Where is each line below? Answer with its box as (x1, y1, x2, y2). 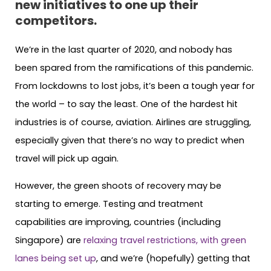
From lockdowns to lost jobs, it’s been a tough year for (15, 80, 255, 93)
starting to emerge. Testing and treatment (15, 197, 203, 210)
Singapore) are (15, 233, 83, 246)
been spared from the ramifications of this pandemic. (15, 62, 253, 74)
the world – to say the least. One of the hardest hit (15, 98, 238, 111)
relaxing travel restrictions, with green (83, 233, 246, 246)
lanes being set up (15, 252, 96, 264)
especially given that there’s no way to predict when (15, 134, 244, 147)
